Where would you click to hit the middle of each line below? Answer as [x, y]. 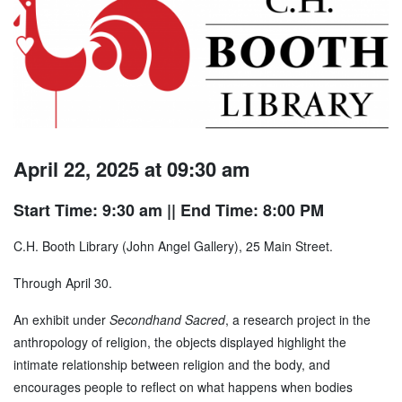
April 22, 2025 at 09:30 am [132, 169]
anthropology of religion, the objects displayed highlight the [180, 342]
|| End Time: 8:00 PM [243, 210]
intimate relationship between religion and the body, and [172, 365]
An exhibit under [61, 320]
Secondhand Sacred [167, 320]
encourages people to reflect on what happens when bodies [183, 387]
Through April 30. [63, 283]
